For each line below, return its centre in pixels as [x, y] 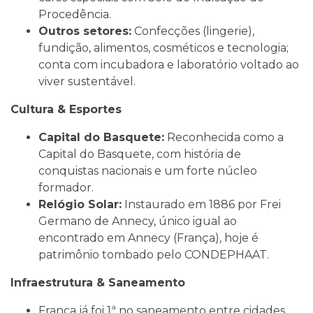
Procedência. [75, 15]
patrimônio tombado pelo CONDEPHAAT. [154, 255]
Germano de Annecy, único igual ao [138, 221]
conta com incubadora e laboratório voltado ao [169, 65]
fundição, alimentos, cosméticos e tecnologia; [163, 48]
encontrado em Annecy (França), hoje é [148, 238]
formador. [66, 188]
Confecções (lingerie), [193, 31]
